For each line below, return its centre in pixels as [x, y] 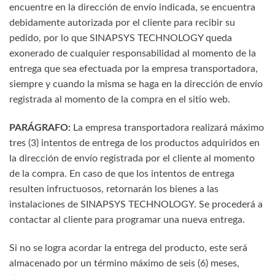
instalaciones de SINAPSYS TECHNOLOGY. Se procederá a [136, 205]
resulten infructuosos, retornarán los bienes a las [114, 189]
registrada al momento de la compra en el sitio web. [120, 100]
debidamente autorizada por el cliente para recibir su [122, 23]
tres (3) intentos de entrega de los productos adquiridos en [134, 143]
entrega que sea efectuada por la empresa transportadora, [134, 69]
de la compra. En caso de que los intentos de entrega [122, 174]
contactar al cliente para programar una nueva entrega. [127, 220]
